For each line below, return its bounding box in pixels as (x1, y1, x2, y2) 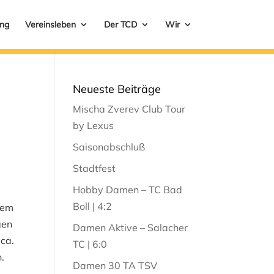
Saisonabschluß (73, 141, 146, 153)
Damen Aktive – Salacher (73, 221, 188, 234)
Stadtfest (73, 162, 116, 174)
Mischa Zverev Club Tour (73, 103, 186, 115)
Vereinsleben (24, 19, 76, 30)
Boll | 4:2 (73, 200, 113, 212)
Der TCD (103, 19, 137, 30)
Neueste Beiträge (73, 82, 161, 96)
